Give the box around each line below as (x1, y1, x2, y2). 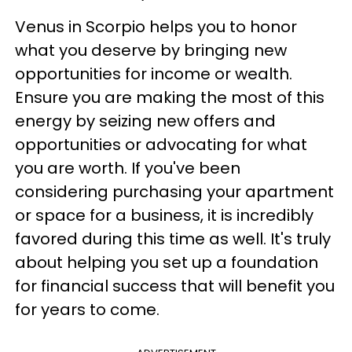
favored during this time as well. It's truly (15, 227, 331, 250)
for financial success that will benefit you (15, 274, 335, 297)
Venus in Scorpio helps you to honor (15, 15, 297, 38)
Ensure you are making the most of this (15, 86, 324, 108)
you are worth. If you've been (15, 156, 240, 179)
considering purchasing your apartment (15, 180, 334, 203)
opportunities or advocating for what (15, 133, 307, 156)
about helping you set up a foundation (15, 251, 318, 273)
